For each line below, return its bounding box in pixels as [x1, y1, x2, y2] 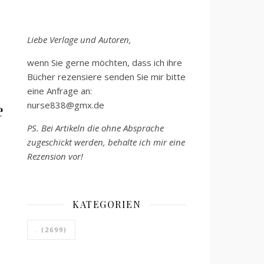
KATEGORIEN [72, 198, 141, 210]
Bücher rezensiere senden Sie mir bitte [27, 71, 186, 82]
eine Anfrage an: [27, 85, 92, 97]
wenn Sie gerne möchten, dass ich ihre [27, 57, 182, 68]
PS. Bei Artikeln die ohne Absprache [27, 122, 164, 134]
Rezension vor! [27, 150, 83, 162]
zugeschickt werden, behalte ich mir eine [27, 136, 185, 148]
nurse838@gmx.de [27, 99, 104, 111]
